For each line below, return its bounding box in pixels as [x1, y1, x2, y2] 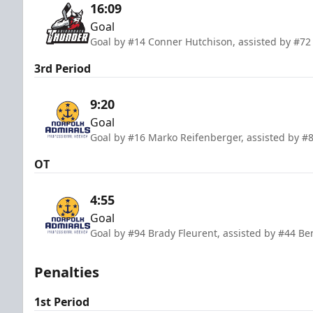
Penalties [34, 262, 99, 282]
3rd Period [34, 60, 91, 76]
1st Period [34, 293, 89, 310]
